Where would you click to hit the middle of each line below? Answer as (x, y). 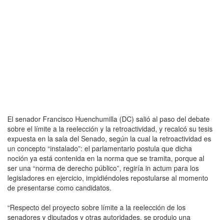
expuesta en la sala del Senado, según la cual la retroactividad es (109, 138)
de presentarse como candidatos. (59, 187)
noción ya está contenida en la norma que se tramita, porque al (106, 158)
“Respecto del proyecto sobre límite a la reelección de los (96, 207)
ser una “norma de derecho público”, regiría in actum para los (103, 168)
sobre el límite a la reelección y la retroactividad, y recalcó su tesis (110, 128)
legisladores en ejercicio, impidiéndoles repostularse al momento (108, 178)
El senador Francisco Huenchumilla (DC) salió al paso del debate (109, 119)
